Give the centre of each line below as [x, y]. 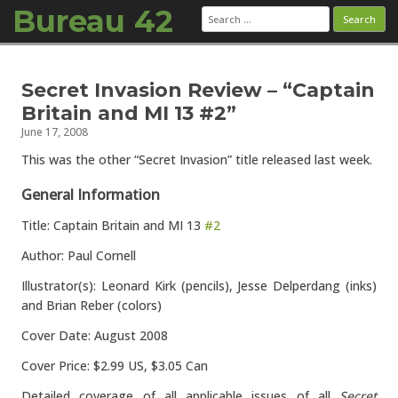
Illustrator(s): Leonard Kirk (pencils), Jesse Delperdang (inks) [199, 286]
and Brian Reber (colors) [92, 305]
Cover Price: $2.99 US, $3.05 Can [115, 366]
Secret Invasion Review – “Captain [198, 90]
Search [220, 11]
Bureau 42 [93, 21]
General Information [91, 195]
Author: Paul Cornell [79, 255]
